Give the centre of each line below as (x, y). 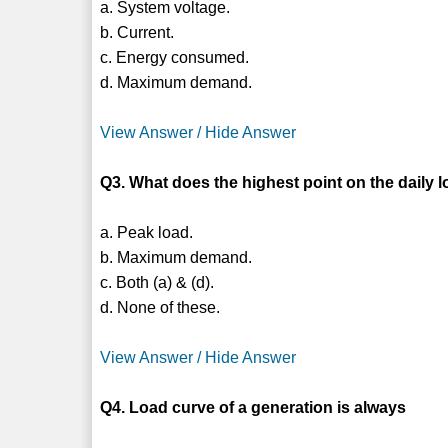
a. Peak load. (147, 232)
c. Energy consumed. (175, 57)
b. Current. (137, 32)
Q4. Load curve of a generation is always (253, 407)
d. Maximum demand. (176, 82)
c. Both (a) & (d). (157, 282)
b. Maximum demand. (176, 257)
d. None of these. (160, 307)
